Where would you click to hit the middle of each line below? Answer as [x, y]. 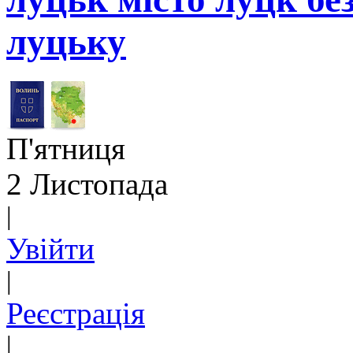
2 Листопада [87, 184]
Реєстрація [76, 313]
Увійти [50, 248]
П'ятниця [66, 148]
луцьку [66, 42]
